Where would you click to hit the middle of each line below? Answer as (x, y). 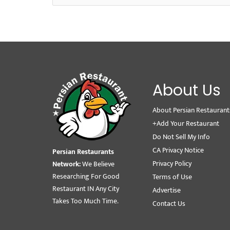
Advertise (167, 190)
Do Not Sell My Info (181, 137)
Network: (67, 164)
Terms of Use (172, 177)
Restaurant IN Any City (86, 189)
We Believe (98, 164)
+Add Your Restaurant (186, 124)
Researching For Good (86, 177)
